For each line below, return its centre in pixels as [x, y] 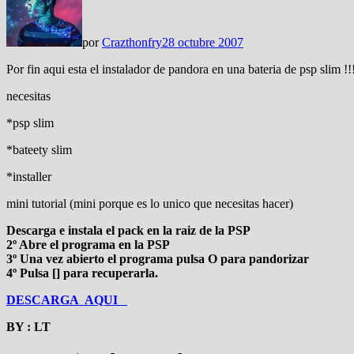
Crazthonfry [132, 42]
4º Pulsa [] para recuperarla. [82, 273]
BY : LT [28, 326]
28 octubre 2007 [203, 42]
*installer [29, 176]
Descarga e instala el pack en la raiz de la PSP [128, 230]
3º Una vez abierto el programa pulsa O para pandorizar [158, 258]
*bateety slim [39, 149]
